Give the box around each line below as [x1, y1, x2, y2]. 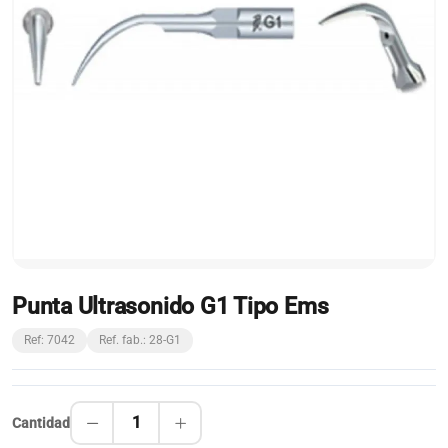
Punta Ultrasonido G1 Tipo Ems [12, 292, 329, 320]
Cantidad [12, 414, 70, 431]
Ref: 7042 [24, 333, 75, 347]
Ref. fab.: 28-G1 [99, 333, 181, 347]
